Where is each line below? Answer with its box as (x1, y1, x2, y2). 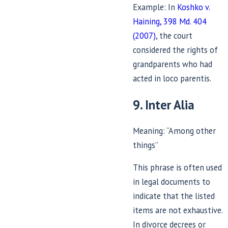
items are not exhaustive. (133, 205, 223, 216)
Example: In (133, 2, 178, 13)
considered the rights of (133, 44, 218, 56)
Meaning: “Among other (133, 125, 216, 136)
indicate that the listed (133, 190, 215, 202)
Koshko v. (177, 2, 210, 13)
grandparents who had (133, 59, 213, 70)
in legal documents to (133, 176, 211, 188)
